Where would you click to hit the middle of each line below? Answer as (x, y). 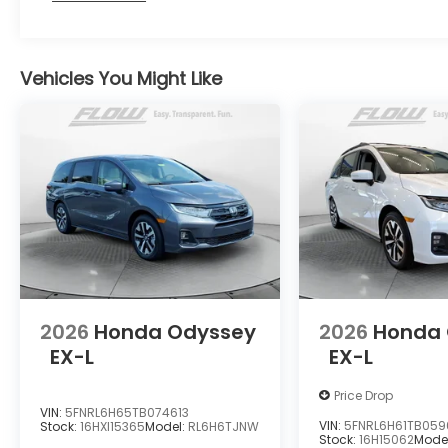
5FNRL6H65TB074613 (127, 413)
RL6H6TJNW (223, 427)
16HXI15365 (112, 427)
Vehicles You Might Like (121, 79)
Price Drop (364, 395)
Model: (166, 427)
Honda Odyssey (175, 332)
